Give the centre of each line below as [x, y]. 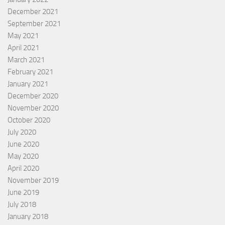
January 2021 [28, 84]
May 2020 [23, 156]
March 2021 [26, 60]
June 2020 [23, 144]
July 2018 [22, 204]
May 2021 [23, 35]
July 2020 [22, 132]
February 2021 [30, 72]
